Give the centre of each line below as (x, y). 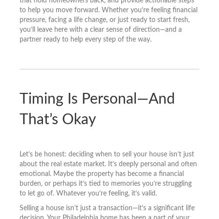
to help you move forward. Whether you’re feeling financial (109, 10)
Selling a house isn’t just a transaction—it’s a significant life (107, 208)
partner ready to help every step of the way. (86, 39)
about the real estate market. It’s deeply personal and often (108, 164)
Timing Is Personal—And (97, 99)
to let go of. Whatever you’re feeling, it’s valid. (88, 193)
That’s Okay (58, 120)
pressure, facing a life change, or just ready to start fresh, (105, 20)
